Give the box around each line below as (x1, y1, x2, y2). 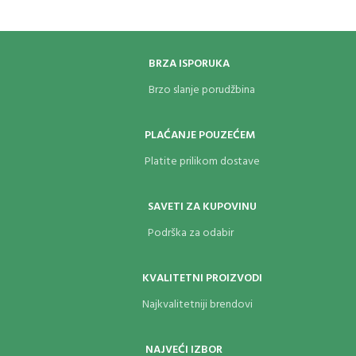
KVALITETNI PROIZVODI (141, 269, 262, 288)
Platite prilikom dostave (144, 152, 260, 171)
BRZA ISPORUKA (149, 54, 230, 73)
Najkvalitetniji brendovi (141, 295, 253, 314)
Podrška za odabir (147, 223, 234, 242)
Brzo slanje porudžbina (149, 80, 255, 99)
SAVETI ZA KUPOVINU (147, 197, 257, 216)
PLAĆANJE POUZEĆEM (144, 126, 255, 145)
